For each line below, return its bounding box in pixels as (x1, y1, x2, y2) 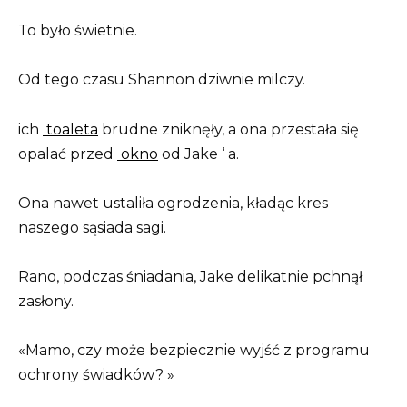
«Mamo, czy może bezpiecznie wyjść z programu (18, 342, 370, 360)
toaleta (46, 120, 98, 138)
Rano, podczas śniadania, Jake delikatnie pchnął (18, 267, 362, 285)
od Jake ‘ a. (158, 144, 239, 163)
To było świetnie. (18, 22, 137, 40)
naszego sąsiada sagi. (18, 218, 166, 236)
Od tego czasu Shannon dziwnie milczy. (18, 71, 305, 89)
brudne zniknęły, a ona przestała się (98, 120, 359, 138)
